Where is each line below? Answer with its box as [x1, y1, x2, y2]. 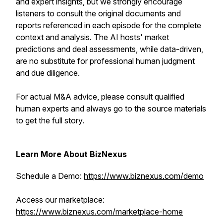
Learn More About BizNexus [16, 149, 127, 159]
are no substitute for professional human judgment [16, 56, 195, 66]
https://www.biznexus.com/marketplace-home [16, 207, 183, 217]
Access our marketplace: [16, 195, 105, 205]
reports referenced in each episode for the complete [16, 20, 201, 30]
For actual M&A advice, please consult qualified [16, 92, 184, 102]
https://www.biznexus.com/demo [84, 171, 204, 181]
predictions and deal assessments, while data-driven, [16, 44, 203, 54]
